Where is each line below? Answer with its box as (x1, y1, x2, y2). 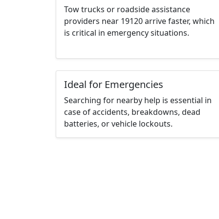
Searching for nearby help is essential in (64, 95, 212, 106)
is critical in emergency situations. (64, 27, 189, 39)
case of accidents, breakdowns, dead (64, 107, 200, 118)
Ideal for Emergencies (64, 78, 163, 91)
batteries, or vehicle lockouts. (64, 118, 173, 130)
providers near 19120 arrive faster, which (64, 16, 215, 27)
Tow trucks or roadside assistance (64, 4, 190, 15)
